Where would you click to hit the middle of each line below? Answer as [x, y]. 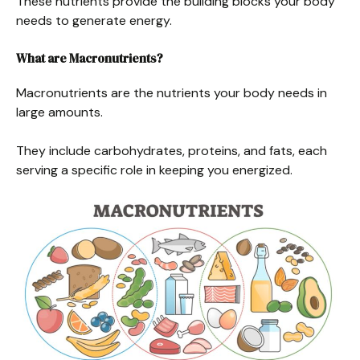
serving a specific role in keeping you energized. [154, 170]
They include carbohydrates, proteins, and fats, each [172, 150]
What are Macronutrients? [90, 58]
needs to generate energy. [94, 20]
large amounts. [59, 112]
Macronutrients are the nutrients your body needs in [172, 92]
